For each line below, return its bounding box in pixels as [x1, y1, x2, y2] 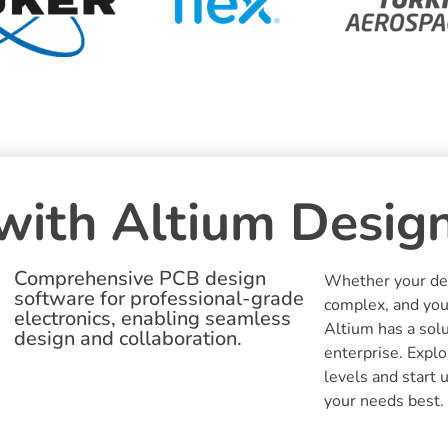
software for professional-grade [13, 284, 304, 312]
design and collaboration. [13, 324, 242, 352]
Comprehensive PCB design [13, 264, 266, 292]
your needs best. [323, 389, 444, 412]
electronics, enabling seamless [13, 304, 291, 332]
